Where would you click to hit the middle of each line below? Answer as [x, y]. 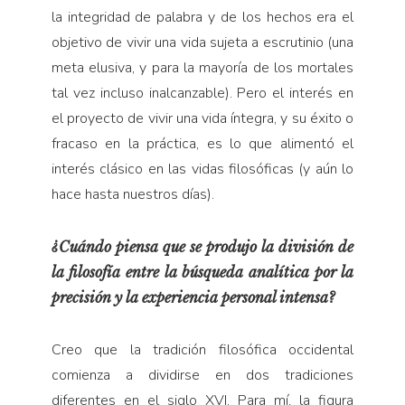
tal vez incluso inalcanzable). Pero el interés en [202, 93]
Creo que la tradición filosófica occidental [202, 349]
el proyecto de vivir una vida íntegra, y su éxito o [202, 118]
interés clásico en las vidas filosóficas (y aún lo [202, 169]
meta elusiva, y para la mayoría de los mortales [202, 67]
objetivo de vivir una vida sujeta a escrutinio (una [202, 42]
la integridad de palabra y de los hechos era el [202, 17]
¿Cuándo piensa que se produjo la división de [202, 246]
